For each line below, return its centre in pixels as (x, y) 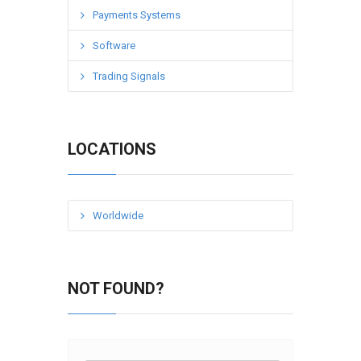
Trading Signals (129, 77)
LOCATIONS (112, 149)
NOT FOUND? (116, 289)
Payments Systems (137, 15)
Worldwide (118, 216)
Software (114, 46)
